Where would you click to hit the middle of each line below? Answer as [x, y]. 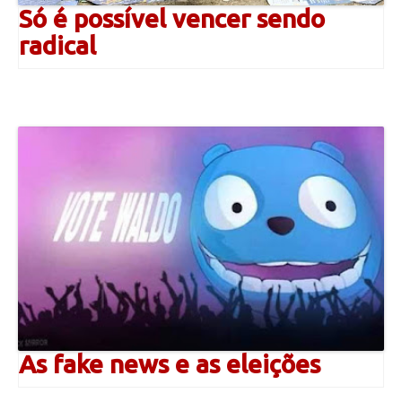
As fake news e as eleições [170, 363]
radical [57, 45]
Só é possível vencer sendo [172, 18]
